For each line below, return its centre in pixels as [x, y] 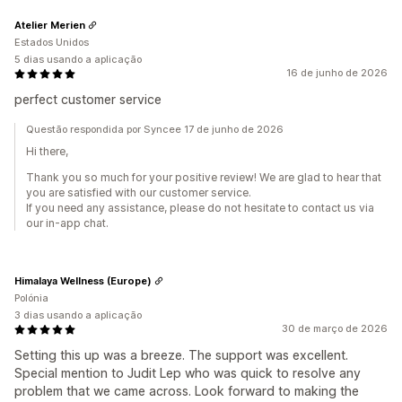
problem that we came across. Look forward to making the [187, 391]
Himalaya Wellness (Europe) [83, 280]
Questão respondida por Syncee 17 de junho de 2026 [155, 130]
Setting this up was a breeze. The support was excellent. [181, 355]
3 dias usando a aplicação [78, 315]
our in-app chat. [67, 223]
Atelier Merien [50, 25]
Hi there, [47, 152]
